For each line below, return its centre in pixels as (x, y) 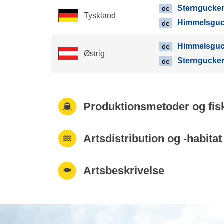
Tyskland (100, 15)
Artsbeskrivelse (124, 171)
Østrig (94, 53)
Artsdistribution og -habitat (152, 139)
